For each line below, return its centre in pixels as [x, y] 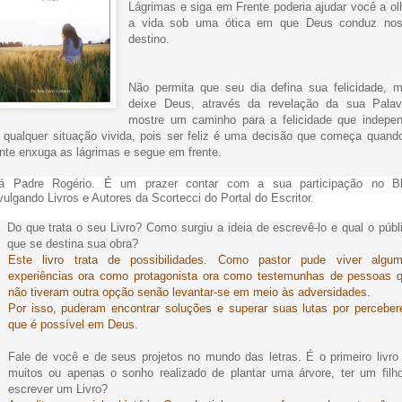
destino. [149, 39]
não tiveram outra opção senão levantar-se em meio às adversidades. [189, 293]
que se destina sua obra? [72, 244]
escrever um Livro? [57, 389]
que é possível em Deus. [73, 325]
